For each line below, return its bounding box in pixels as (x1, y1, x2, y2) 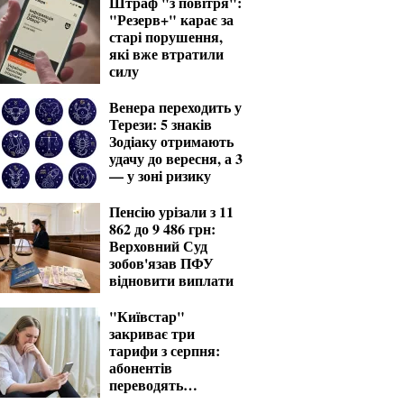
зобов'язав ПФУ (109, 252, 214, 273)
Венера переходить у (109, 96, 242, 117)
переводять (109, 374, 183, 395)
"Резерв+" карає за (109, 9, 234, 30)
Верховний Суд (109, 235, 207, 256)
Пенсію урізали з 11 (109, 201, 234, 222)
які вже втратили (109, 43, 224, 64)
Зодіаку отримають (109, 131, 234, 151)
